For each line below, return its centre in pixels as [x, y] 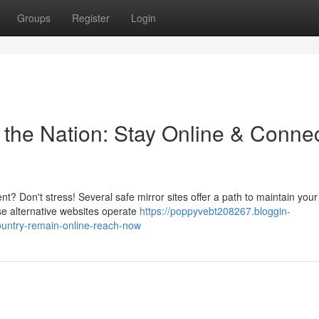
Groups [34, 18]
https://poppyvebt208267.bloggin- [215, 211]
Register [91, 18]
